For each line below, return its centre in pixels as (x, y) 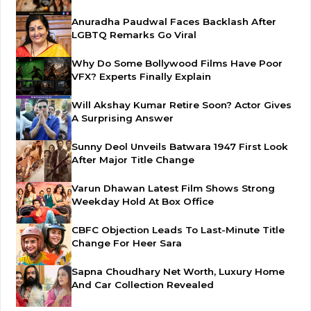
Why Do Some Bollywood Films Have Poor (177, 64)
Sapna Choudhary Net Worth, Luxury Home (178, 272)
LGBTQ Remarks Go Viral (134, 35)
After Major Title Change (133, 160)
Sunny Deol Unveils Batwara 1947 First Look (180, 147)
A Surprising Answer (123, 118)
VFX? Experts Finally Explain (141, 77)
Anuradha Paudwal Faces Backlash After (174, 22)
